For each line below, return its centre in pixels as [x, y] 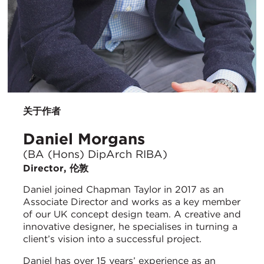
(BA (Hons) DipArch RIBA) [95, 154]
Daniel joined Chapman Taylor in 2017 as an [123, 190]
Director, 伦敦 [56, 169]
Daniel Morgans [84, 138]
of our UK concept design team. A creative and [132, 214]
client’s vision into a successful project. [112, 239]
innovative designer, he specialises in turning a [130, 227]
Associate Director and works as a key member [132, 202]
